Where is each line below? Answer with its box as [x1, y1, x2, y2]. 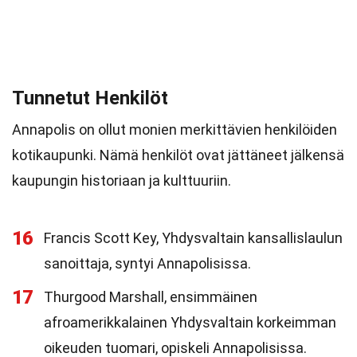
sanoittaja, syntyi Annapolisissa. [44, 255, 251, 272]
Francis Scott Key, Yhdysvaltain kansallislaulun [44, 229, 343, 246]
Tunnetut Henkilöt [12, 87, 168, 109]
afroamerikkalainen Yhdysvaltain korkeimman [44, 314, 336, 331]
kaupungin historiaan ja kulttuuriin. [12, 172, 231, 189]
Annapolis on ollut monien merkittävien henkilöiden [12, 121, 337, 138]
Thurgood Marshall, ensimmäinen [44, 288, 257, 305]
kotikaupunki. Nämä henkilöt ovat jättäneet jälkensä [12, 147, 344, 163]
